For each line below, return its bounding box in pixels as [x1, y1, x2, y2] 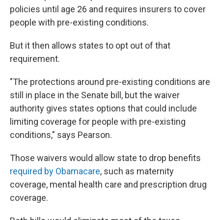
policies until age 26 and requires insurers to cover [10, 3, 206, 14]
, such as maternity [100, 165, 174, 176]
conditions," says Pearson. [10, 129, 112, 140]
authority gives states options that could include [10, 103, 197, 113]
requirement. [10, 53, 60, 64]
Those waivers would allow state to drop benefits [10, 152, 201, 163]
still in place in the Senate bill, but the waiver [10, 89, 180, 100]
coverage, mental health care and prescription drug [10, 179, 207, 190]
